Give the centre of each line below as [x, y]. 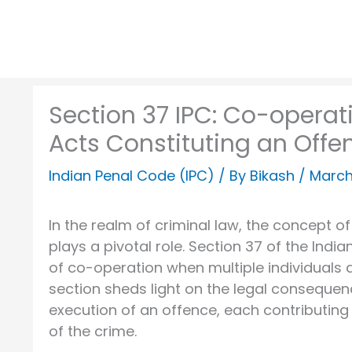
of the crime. [93, 331]
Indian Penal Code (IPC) [132, 176]
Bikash [274, 176]
